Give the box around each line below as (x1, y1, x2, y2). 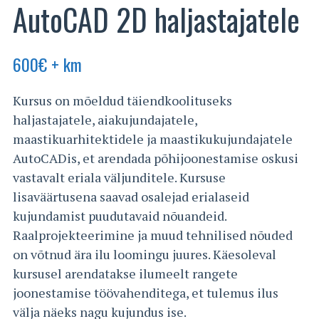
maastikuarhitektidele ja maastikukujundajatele (13, 130, 293, 147)
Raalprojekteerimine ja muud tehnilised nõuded (13, 226, 293, 244)
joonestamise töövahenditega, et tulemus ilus (13, 283, 278, 301)
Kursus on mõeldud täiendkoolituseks (13, 91, 232, 109)
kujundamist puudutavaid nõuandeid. (13, 206, 226, 224)
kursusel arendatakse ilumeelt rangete (13, 264, 238, 282)
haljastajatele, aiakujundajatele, (13, 110, 197, 128)
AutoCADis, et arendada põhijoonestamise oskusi (13, 149, 298, 167)
